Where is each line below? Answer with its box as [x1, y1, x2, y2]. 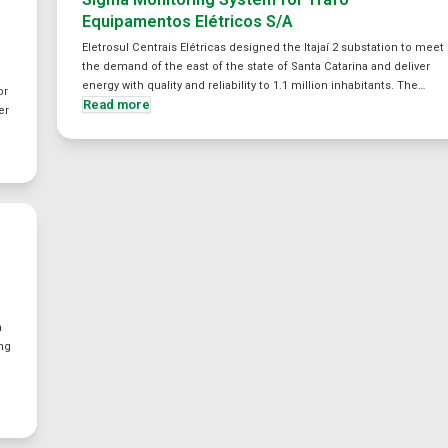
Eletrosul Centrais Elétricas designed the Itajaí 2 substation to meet [82, 41, 445, 54]
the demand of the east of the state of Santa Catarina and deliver [82, 60, 431, 73]
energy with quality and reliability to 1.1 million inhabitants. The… [82, 79, 426, 92]
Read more [83, 97, 151, 112]
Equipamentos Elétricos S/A [82, 12, 294, 31]
